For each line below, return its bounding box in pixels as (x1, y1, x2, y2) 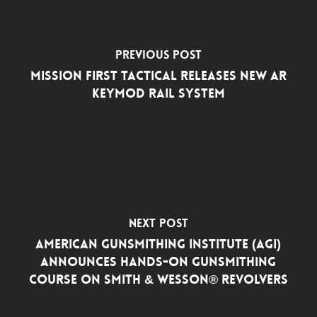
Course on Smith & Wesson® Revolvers (28, 271, 288, 288)
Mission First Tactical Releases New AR (30, 68, 287, 85)
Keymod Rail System (91, 86, 225, 103)
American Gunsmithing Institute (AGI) (35, 236, 282, 253)
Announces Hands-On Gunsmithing (40, 253, 277, 270)
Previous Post (115, 47, 202, 63)
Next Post (128, 215, 188, 231)
